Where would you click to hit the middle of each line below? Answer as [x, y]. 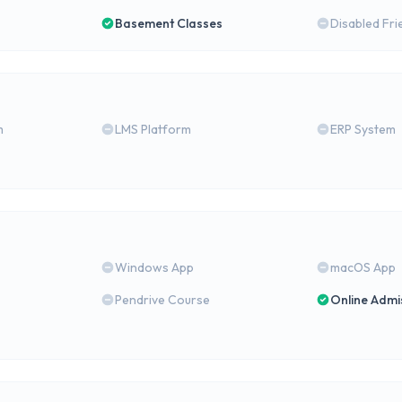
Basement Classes [169, 23]
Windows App [155, 267]
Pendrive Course [163, 300]
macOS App [363, 267]
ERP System [363, 129]
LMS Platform [153, 129]
